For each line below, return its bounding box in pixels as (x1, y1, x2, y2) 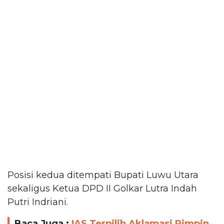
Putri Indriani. (7, 196, 68, 207)
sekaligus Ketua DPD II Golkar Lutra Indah (7, 182, 197, 194)
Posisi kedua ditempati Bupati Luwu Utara (7, 169, 198, 180)
